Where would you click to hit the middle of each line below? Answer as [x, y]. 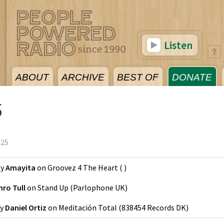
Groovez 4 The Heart [83, 167]
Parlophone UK [99, 187]
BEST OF [138, 77]
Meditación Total [88, 207]
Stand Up [53, 187]
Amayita [20, 167]
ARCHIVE [83, 77]
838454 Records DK [154, 207]
